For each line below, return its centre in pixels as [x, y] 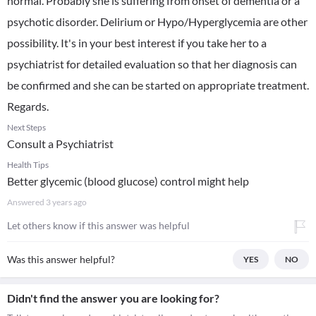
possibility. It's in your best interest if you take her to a [137, 43]
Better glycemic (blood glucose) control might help [128, 181]
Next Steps [26, 127]
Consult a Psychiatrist [60, 144]
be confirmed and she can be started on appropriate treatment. [158, 85]
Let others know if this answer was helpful [98, 225]
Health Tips [28, 165]
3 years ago [66, 202]
